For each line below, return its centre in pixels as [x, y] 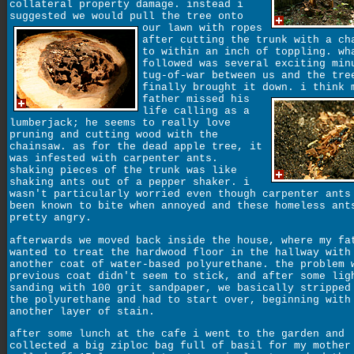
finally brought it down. [221, 88]
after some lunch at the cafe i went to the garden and [177, 333]
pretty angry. [51, 218]
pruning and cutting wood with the [114, 135]
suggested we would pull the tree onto [126, 17]
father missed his [196, 100]
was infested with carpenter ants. [114, 159]
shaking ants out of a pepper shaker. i [130, 183]
